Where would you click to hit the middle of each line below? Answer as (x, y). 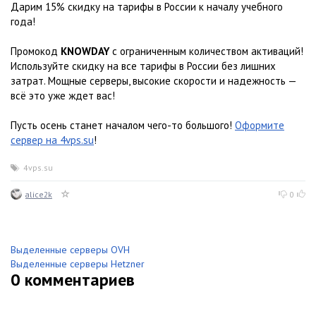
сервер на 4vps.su (52, 140)
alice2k (39, 194)
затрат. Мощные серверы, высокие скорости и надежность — (153, 81)
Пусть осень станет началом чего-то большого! (123, 125)
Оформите (260, 125)
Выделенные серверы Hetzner (78, 264)
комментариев (78, 280)
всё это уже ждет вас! (63, 96)
